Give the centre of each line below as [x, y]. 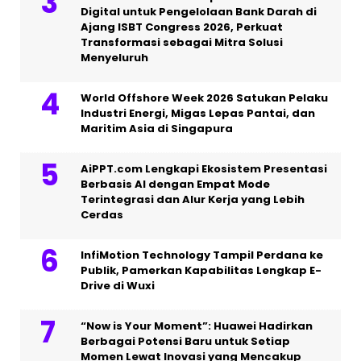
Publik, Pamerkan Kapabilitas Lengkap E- [201, 271]
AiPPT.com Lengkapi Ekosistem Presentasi [204, 169]
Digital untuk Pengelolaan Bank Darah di [199, 12]
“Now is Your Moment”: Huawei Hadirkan [197, 326]
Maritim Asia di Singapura [157, 129]
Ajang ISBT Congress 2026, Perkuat [182, 27]
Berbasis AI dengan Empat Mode [175, 185]
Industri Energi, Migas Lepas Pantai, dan [198, 114]
